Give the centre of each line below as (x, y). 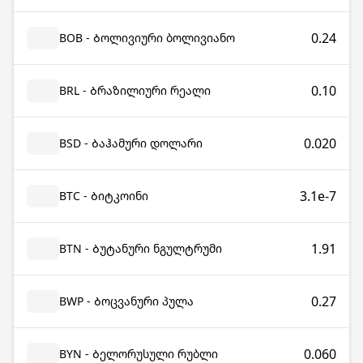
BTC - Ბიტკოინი (104, 196)
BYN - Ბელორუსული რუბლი (139, 354)
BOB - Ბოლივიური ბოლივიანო (147, 38)
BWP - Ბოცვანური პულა (126, 301)
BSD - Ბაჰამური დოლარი (131, 143)
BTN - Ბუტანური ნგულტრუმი (141, 248)
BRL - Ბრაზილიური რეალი (135, 90)
